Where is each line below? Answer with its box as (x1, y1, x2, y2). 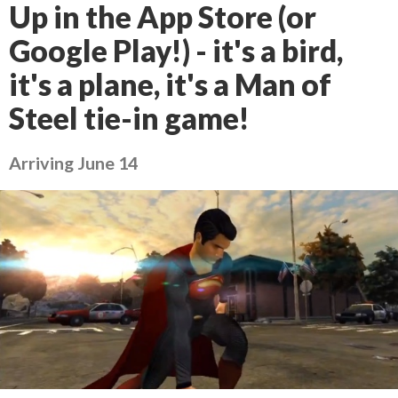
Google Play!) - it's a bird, (9, 33, 343, 68)
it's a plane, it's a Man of (9, 67, 331, 102)
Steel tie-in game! (9, 100, 250, 136)
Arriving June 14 (9, 152, 138, 173)
